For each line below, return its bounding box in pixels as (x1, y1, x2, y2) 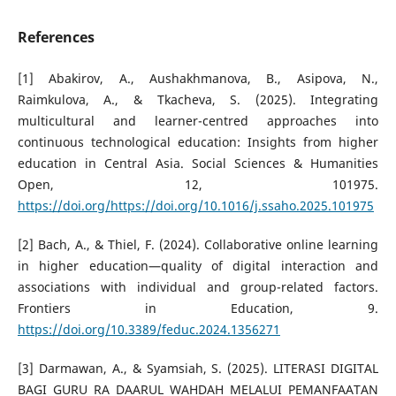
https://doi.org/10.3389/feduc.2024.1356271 (17, 321, 280, 339)
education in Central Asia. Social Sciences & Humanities (17, 155, 379, 172)
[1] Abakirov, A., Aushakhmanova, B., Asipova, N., (17, 70, 379, 88)
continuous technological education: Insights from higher (17, 133, 379, 151)
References (17, 27, 95, 48)
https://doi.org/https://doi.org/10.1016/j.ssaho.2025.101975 (17, 197, 374, 215)
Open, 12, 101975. (17, 176, 379, 194)
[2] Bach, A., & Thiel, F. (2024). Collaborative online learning (17, 236, 379, 254)
